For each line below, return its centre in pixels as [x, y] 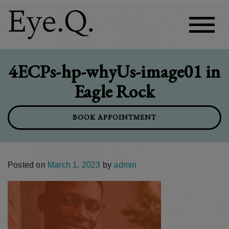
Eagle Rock [114, 91]
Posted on [28, 165]
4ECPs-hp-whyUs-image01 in [114, 71]
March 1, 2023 [74, 165]
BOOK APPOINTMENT [114, 117]
